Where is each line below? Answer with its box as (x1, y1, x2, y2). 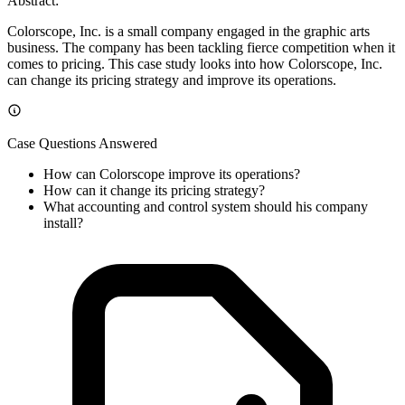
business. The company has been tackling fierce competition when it (7, 39, 395, 55)
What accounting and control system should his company (43, 198, 368, 214)
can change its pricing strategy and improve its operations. (7, 71, 336, 88)
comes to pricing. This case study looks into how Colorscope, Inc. (7, 55, 382, 71)
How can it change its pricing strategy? (43, 182, 265, 198)
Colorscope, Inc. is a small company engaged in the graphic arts (7, 23, 370, 39)
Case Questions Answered (7, 135, 157, 151)
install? (43, 214, 83, 231)
